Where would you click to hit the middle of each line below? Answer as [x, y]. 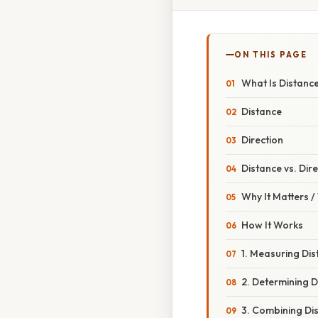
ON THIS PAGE [271, 55]
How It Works [272, 225]
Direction [262, 140]
